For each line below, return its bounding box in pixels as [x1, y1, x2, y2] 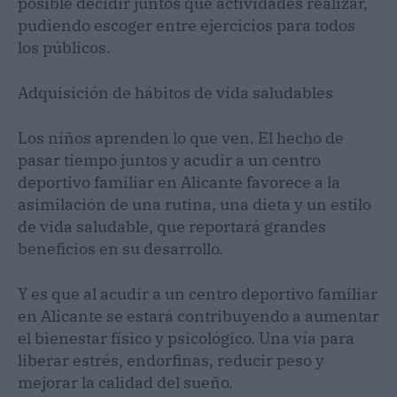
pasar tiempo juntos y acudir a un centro [18, 149, 321, 170]
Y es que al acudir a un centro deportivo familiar [18, 283, 378, 304]
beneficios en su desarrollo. [18, 237, 223, 259]
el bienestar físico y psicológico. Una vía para [18, 327, 354, 348]
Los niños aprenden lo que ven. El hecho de [18, 127, 344, 148]
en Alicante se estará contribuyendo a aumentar [18, 305, 379, 326]
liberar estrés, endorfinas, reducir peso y [18, 349, 324, 370]
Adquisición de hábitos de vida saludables [18, 82, 333, 103]
